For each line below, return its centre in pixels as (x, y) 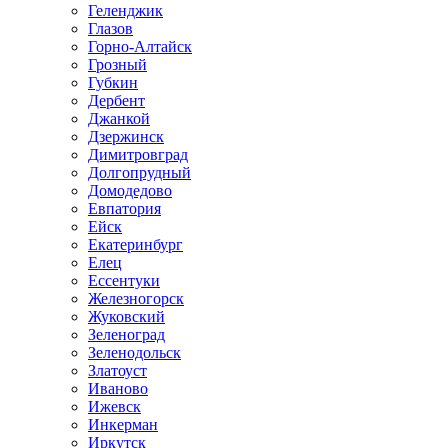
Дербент (116, 100)
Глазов (110, 28)
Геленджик (125, 10)
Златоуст (117, 370)
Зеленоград (126, 334)
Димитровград (138, 154)
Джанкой (119, 118)
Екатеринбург (135, 244)
